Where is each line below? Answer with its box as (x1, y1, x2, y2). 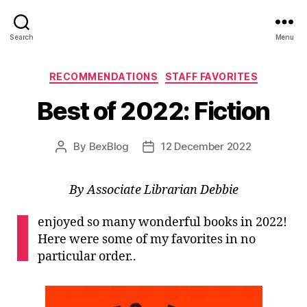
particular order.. (38, 249, 137, 265)
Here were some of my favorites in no (38, 232, 256, 247)
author (60, 155, 93, 169)
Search (10, 33, 34, 41)
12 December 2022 (160, 139, 251, 153)
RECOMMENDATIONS (49, 71, 158, 82)
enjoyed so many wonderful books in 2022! (38, 214, 291, 230)
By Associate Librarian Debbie (69, 182, 238, 198)
